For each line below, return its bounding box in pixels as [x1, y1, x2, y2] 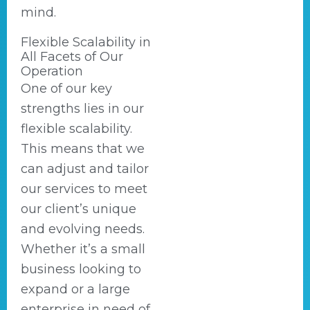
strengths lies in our [21, 101, 144, 116]
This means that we [21, 141, 145, 156]
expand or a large [21, 282, 130, 297]
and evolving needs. [21, 221, 145, 237]
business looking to [21, 262, 141, 277]
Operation [21, 64, 83, 79]
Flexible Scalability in [21, 35, 151, 50]
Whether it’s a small [21, 241, 145, 257]
